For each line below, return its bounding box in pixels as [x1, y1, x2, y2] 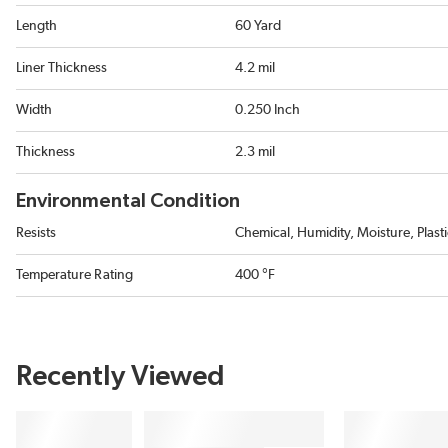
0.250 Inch [235, 103, 300, 118]
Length [16, 19, 57, 34]
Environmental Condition [16, 191, 240, 212]
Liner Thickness [16, 61, 107, 76]
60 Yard [235, 19, 281, 34]
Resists [16, 226, 56, 241]
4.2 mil [235, 61, 275, 76]
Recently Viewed [16, 363, 225, 392]
